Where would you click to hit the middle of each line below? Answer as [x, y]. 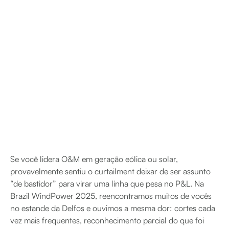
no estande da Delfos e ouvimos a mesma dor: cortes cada [113, 208]
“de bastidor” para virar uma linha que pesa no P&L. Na [107, 183]
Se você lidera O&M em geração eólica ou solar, [94, 159]
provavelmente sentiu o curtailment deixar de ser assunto [110, 171]
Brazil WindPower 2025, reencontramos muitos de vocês [111, 196]
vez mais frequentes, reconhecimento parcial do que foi [107, 220]
